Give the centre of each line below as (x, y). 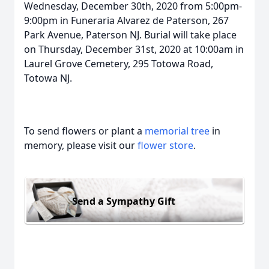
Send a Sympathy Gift (124, 201)
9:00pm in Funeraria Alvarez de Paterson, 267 (126, 20)
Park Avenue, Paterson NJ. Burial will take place (130, 35)
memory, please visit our (81, 145)
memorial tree (177, 131)
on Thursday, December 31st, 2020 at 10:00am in (134, 49)
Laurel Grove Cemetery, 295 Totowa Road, (119, 64)
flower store (165, 145)
